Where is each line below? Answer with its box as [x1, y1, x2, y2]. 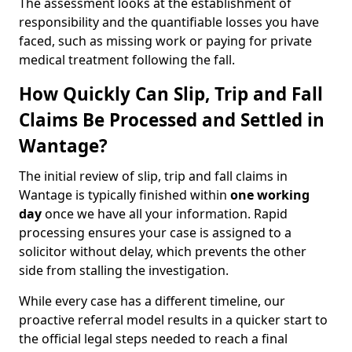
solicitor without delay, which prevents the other [19, 243, 306, 260]
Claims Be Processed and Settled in [19, 108, 324, 132]
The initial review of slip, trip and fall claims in [19, 167, 288, 185]
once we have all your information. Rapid [45, 205, 288, 222]
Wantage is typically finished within [19, 186, 230, 203]
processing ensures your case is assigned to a [19, 224, 291, 241]
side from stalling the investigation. [19, 262, 229, 279]
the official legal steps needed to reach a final [19, 330, 288, 347]
